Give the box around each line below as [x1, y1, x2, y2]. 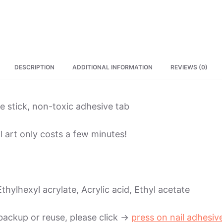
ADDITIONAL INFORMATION [72, 63, 153, 71]
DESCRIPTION [14, 63, 55, 71]
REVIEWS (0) [170, 63, 208, 71]
